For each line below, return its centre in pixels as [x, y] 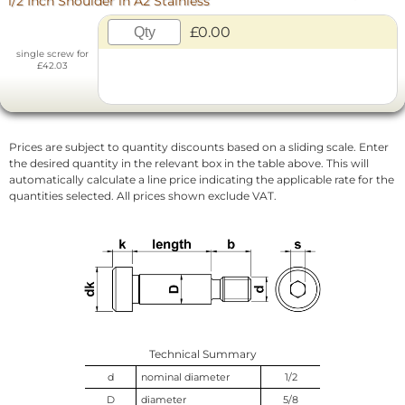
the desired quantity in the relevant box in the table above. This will [189, 164]
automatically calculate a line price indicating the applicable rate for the [202, 180]
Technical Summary [202, 354]
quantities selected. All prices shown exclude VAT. [143, 196]
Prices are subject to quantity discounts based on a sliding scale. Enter [199, 147]
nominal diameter [185, 377]
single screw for [52, 54]
